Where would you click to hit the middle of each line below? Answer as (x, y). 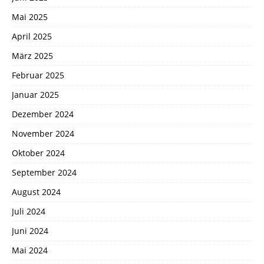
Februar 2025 (38, 75)
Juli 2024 (29, 212)
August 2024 (36, 192)
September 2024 (44, 173)
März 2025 (32, 56)
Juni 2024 (30, 231)
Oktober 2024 (38, 153)
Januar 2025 (35, 95)
